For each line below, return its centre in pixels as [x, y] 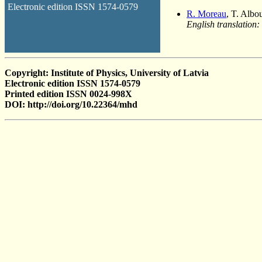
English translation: [223, 24]
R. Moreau [206, 13]
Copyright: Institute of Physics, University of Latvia [107, 73]
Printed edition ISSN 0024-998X [68, 94]
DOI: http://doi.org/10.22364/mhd [71, 104]
